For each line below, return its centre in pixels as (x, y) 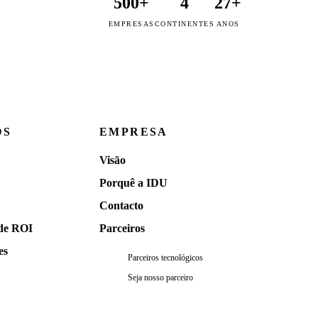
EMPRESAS (131, 24)
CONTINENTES (184, 24)
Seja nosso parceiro (160, 277)
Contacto (121, 205)
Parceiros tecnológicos (165, 257)
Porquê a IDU (133, 182)
